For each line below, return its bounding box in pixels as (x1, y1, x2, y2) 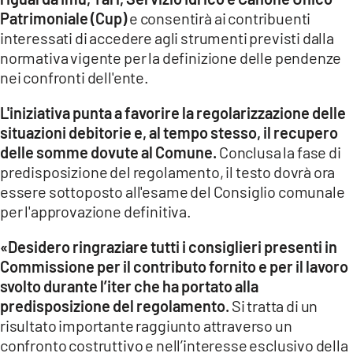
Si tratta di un (229, 295, 318, 315)
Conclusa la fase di (219, 142, 341, 162)
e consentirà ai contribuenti (129, 8, 311, 28)
